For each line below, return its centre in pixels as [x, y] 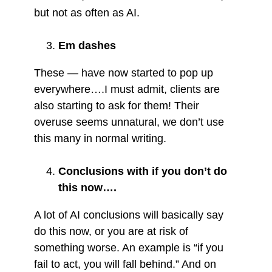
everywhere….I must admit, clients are [127, 89]
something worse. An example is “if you [129, 247]
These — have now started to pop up [124, 73]
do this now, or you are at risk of [111, 231]
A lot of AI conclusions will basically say [129, 215]
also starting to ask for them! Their [117, 105]
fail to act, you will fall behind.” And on [125, 264]
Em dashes [87, 45]
